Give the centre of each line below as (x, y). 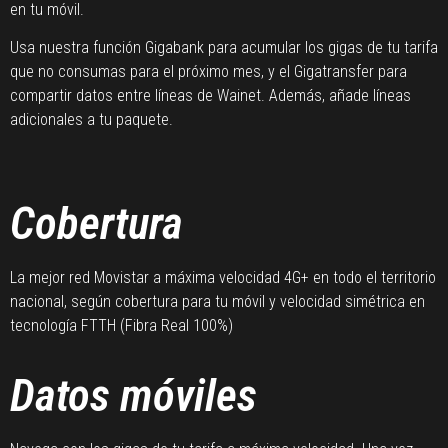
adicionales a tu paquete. (91, 119)
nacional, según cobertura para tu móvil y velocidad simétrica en (217, 302)
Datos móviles (133, 395)
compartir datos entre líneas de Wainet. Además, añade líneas (210, 95)
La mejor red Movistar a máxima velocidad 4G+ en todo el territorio (223, 278)
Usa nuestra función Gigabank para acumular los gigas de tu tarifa (224, 47)
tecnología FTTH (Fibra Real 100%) (121, 326)
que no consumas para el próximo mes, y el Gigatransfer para (208, 71)
